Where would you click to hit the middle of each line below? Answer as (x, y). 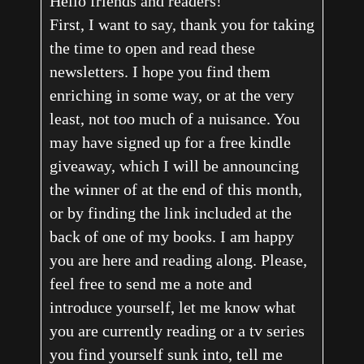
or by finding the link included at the (170, 213)
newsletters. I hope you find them (160, 72)
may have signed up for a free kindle (170, 143)
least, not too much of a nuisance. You (174, 119)
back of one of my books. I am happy (171, 237)
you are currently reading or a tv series (177, 331)
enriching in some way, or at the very (171, 95)
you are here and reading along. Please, (178, 260)
